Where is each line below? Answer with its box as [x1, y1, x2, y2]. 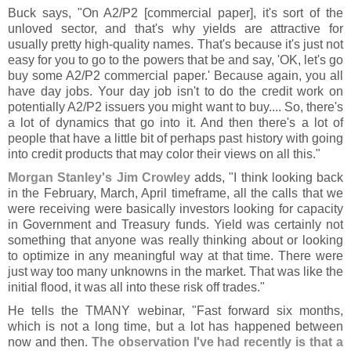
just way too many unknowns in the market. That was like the [8, 264, 343, 279]
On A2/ [81, 5, 123, 20]
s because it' [224, 37, 294, 52]
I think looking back [233, 170, 343, 185]
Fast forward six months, [196, 303, 343, 318]
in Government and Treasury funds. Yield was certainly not [8, 217, 343, 232]
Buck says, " [8, 5, 82, 20]
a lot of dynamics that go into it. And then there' [8, 115, 290, 130]
